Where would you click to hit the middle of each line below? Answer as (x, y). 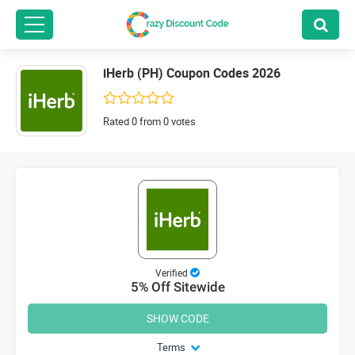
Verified (172, 272)
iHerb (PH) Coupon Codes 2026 (192, 73)
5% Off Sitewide (177, 286)
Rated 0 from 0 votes (149, 122)
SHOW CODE (177, 318)
